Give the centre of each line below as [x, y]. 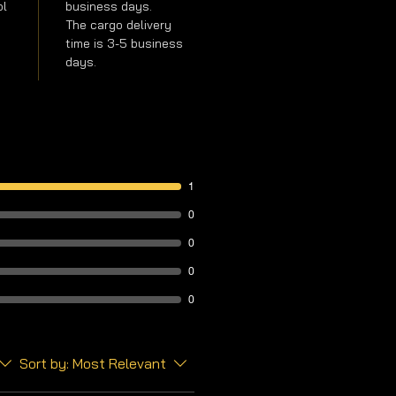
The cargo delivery [118, 24]
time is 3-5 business [124, 43]
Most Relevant [119, 363]
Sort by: [44, 363]
